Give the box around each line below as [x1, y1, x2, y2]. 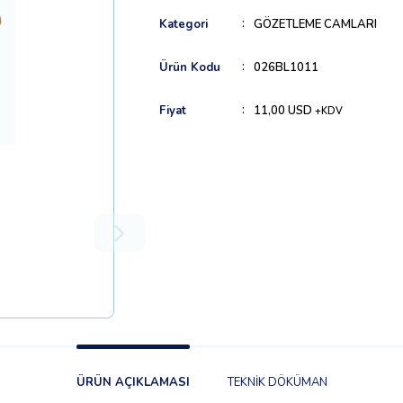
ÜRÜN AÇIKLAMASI [76, 374, 190, 390]
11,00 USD [253, 103, 315, 119]
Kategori [158, 16, 208, 32]
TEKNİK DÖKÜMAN [227, 374, 327, 390]
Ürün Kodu [158, 59, 220, 76]
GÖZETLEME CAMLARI [253, 16, 377, 32]
